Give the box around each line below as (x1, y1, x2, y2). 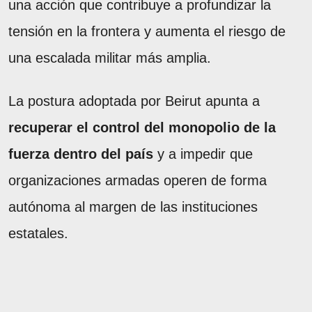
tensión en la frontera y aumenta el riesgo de (8, 23, 286, 39)
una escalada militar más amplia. (8, 49, 211, 65)
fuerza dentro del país (8, 146, 153, 162)
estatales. (8, 225, 68, 241)
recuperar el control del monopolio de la (8, 119, 276, 135)
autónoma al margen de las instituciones (8, 198, 258, 214)
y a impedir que (153, 146, 253, 162)
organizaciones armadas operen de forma (8, 172, 267, 188)
